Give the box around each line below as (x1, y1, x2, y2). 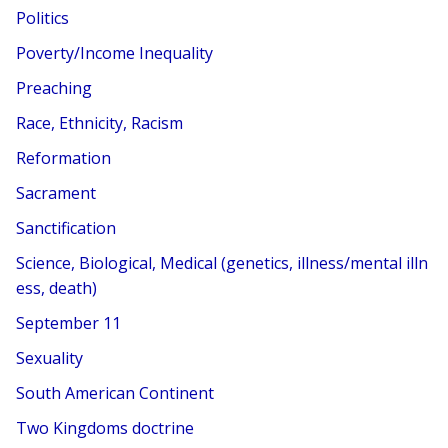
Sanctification (16, 216, 117, 239)
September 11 (16, 311, 122, 334)
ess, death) (16, 276, 98, 299)
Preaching (16, 76, 93, 99)
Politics (16, 6, 70, 29)
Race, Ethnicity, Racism (16, 111, 184, 134)
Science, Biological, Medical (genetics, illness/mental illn (16, 251, 429, 274)
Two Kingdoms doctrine (16, 416, 195, 439)
